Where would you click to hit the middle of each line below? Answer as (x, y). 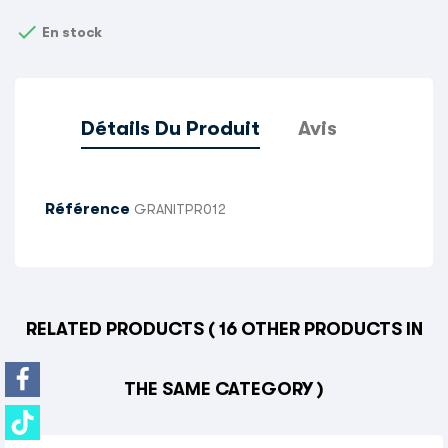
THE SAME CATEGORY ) (224, 389)
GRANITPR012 (180, 209)
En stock (70, 32)
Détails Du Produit (171, 129)
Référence (87, 209)
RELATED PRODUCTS (116, 329)
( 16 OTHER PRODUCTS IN (315, 329)
